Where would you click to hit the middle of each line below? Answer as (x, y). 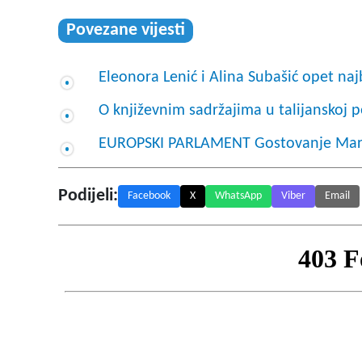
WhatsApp (238, 196)
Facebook (149, 196)
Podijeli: (88, 196)
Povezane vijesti (126, 31)
